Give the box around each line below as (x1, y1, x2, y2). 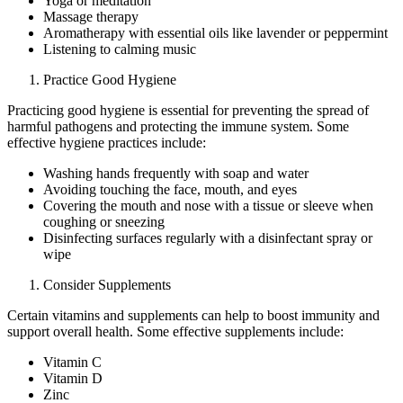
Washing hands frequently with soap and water (43, 165, 309, 181)
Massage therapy (43, 8, 139, 24)
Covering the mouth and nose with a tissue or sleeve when (43, 197, 373, 213)
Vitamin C (43, 354, 102, 370)
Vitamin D (43, 370, 103, 386)
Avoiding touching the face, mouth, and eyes (43, 181, 297, 197)
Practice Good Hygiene (43, 71, 176, 87)
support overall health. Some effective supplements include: (7, 323, 344, 339)
